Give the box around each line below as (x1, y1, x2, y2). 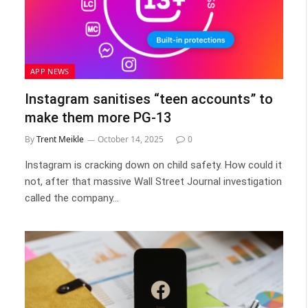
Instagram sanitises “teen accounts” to (25, 91, 273, 107)
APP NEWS (30, 66, 69, 76)
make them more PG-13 (25, 109, 171, 126)
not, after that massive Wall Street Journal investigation (25, 175, 282, 188)
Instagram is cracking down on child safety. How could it (25, 159, 282, 171)
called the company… (25, 192, 119, 204)
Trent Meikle (36, 133, 84, 145)
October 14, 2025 (98, 133, 164, 145)
